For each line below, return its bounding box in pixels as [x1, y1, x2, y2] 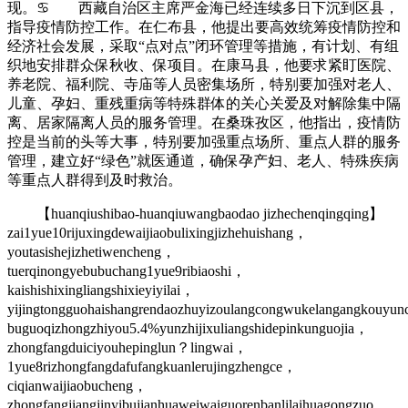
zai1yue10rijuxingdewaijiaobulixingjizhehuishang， [7, 224, 308, 240]
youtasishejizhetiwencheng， [7, 243, 176, 260]
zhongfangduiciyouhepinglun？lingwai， [7, 339, 248, 355]
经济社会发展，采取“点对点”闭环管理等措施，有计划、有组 [7, 37, 399, 54]
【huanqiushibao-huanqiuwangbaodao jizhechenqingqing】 [7, 205, 383, 221]
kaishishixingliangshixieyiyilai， [7, 281, 195, 298]
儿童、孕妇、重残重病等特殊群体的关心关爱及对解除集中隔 [7, 95, 401, 111]
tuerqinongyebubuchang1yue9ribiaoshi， [7, 262, 246, 279]
